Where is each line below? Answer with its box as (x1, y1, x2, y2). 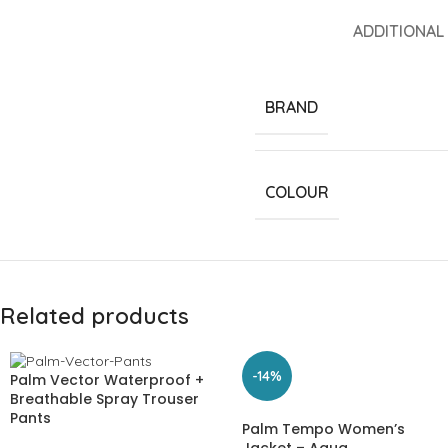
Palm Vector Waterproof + (10, 369, 204, 390)
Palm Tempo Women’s (242, 419, 405, 439)
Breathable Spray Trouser (10, 388, 199, 409)
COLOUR (265, 182, 329, 202)
